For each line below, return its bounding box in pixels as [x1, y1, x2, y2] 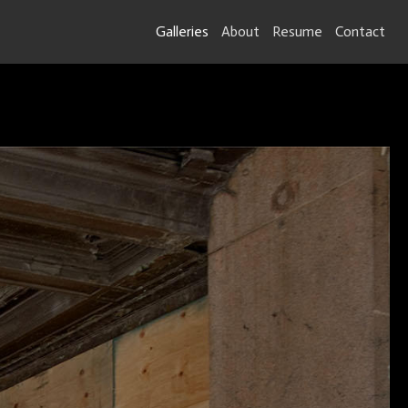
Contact [335, 23, 385, 40]
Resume [272, 23, 322, 40]
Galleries [156, 23, 209, 40]
